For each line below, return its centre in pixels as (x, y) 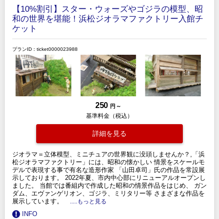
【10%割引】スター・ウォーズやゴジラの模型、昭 (108, 9)
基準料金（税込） (109, 115)
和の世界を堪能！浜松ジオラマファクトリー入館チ (108, 19)
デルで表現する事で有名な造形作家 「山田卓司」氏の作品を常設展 (109, 170)
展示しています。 (39, 201)
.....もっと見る (88, 201)
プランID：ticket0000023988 (45, 49)
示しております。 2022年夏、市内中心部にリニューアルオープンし (109, 177)
